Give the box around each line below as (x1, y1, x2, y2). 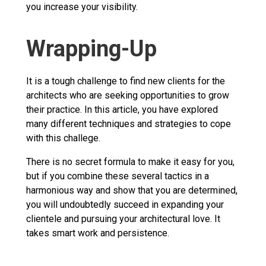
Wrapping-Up (26, 35, 157, 62)
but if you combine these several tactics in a (26, 170, 209, 182)
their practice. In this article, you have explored (26, 103, 218, 115)
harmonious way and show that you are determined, (26, 184, 237, 196)
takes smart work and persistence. (26, 227, 169, 239)
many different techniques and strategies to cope (26, 118, 231, 129)
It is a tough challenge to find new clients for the (26, 75, 225, 87)
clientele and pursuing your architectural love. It (26, 213, 220, 224)
